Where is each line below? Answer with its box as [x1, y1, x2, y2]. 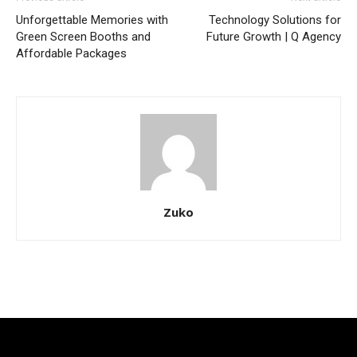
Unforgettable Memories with [16, 12, 168, 27]
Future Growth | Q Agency [206, 29, 341, 44]
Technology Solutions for [209, 12, 341, 27]
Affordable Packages [16, 45, 127, 61]
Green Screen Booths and [16, 29, 151, 44]
